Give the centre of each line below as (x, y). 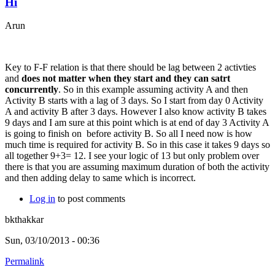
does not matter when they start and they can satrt (125, 79)
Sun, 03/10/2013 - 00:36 (52, 241)
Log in (42, 199)
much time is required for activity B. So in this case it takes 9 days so (137, 145)
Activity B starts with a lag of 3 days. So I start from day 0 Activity (134, 101)
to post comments (90, 199)
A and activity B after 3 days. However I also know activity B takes (136, 112)
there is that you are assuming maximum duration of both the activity (137, 167)
